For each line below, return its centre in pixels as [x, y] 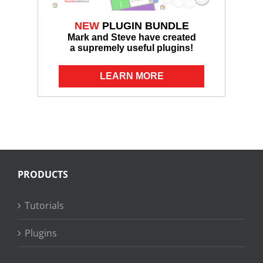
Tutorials [44, 206]
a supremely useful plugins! [131, 48]
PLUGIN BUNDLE [144, 26]
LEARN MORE [131, 76]
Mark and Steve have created [131, 38]
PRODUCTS [43, 175]
